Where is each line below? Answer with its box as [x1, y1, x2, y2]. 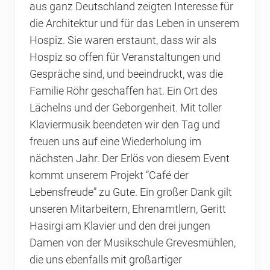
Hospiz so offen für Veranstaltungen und [30, 51, 221, 64]
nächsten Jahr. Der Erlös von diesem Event [30, 152, 232, 165]
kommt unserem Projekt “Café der [30, 169, 189, 182]
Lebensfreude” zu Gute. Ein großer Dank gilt [30, 186, 232, 199]
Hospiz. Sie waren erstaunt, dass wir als [30, 34, 216, 47]
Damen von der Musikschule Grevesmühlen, [30, 237, 236, 250]
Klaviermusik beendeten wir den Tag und [30, 119, 220, 131]
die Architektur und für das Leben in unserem [30, 17, 239, 30]
